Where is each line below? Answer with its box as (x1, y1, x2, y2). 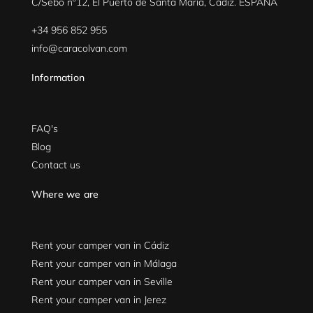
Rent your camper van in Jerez (31, 293, 166, 306)
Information (31, 71, 85, 84)
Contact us (31, 158, 80, 171)
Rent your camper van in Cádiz (31, 238, 169, 252)
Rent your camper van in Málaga (31, 256, 177, 270)
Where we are (31, 187, 99, 201)
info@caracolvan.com (31, 41, 127, 54)
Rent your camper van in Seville (31, 275, 173, 288)
